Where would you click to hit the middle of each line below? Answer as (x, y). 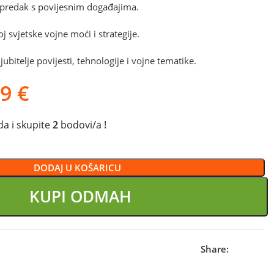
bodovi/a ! (82, 125)
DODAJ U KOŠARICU (78, 168)
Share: (214, 249)
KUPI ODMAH (75, 196)
